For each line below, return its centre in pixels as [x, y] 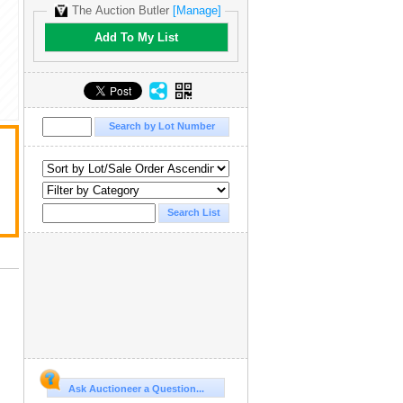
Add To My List [136, 37]
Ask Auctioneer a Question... [136, 388]
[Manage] [197, 11]
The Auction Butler [121, 11]
